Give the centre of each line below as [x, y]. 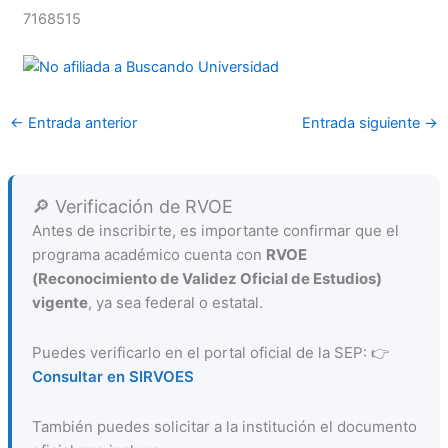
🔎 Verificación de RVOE [132, 206]
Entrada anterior [80, 122]
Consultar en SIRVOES [112, 376]
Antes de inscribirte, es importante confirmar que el [215, 230]
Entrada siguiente [363, 122]
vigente [59, 302]
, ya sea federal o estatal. [175, 302]
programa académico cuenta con [148, 254]
